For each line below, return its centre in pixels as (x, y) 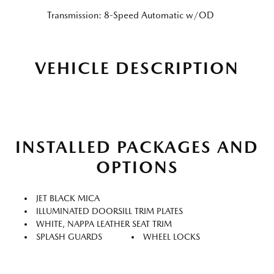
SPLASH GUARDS (69, 237)
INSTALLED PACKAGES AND (137, 147)
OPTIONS (137, 167)
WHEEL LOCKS (172, 237)
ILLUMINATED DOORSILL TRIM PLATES (109, 211)
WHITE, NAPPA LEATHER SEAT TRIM (104, 224)
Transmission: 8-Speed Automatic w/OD (131, 15)
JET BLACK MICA (68, 198)
